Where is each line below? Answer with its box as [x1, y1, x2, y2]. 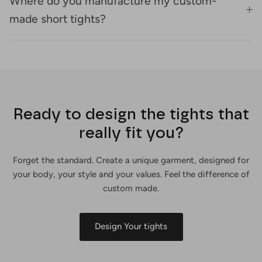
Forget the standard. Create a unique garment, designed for [13, 154, 249, 166]
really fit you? [78, 123, 184, 142]
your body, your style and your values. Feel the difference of [12, 168, 250, 180]
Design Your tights [95, 221, 167, 232]
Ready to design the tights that [13, 104, 249, 123]
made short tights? [9, 12, 106, 26]
